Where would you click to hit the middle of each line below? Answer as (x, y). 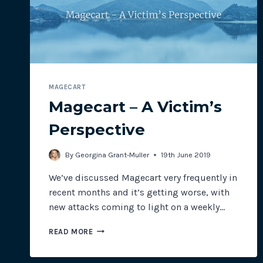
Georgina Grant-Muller (112, 154)
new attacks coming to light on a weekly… (137, 207)
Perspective (97, 129)
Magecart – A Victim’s (135, 107)
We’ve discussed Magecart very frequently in (143, 177)
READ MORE (71, 231)
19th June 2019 (186, 154)
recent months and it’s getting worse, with (139, 192)
